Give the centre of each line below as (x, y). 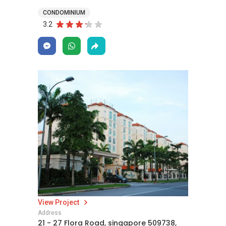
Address (50, 213)
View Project (59, 202)
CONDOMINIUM (64, 13)
